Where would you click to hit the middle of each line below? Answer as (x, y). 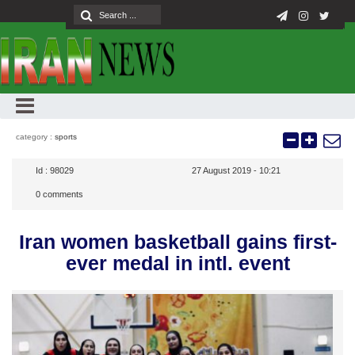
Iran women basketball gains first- (177, 242)
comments (62, 194)
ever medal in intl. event (177, 263)
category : (35, 137)
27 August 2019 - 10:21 (237, 170)
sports (66, 137)
